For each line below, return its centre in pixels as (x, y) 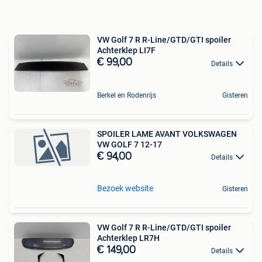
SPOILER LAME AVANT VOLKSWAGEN (167, 134)
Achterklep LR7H (128, 238)
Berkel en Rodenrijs (127, 95)
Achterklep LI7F (126, 51)
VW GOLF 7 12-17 (130, 144)
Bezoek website (125, 188)
